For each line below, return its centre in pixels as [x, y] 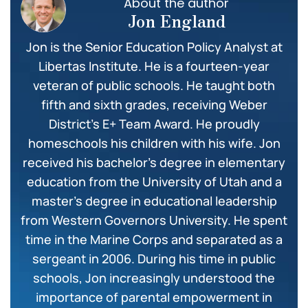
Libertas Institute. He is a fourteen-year [154, 66]
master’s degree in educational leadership [154, 200]
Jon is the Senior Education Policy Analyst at [154, 46]
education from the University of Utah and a [154, 181]
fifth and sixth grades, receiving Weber [154, 104]
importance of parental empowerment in [154, 297]
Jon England [176, 21]
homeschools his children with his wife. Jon [154, 143]
